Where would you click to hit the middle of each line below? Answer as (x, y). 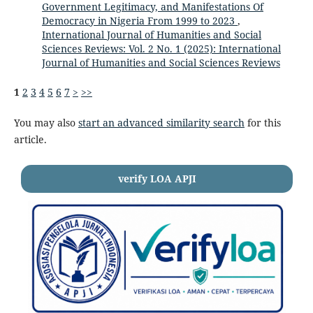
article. (30, 139)
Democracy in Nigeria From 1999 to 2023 (139, 20)
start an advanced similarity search (161, 122)
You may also (46, 122)
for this (262, 122)
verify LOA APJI (157, 178)
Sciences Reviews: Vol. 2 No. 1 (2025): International (161, 48)
